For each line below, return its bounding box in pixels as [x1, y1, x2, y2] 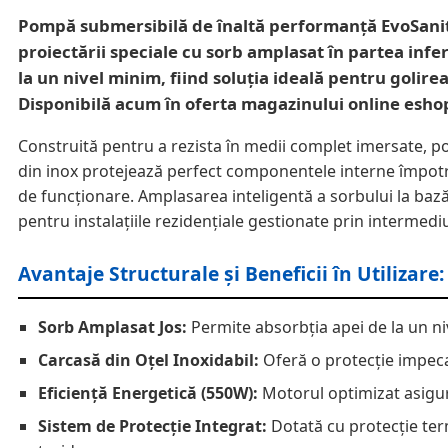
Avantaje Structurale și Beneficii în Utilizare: [18, 259, 444, 287]
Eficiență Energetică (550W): [38, 381, 258, 404]
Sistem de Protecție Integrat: [38, 414, 267, 437]
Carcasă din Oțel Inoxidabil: [38, 348, 259, 371]
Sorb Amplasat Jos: [38, 315, 187, 338]
